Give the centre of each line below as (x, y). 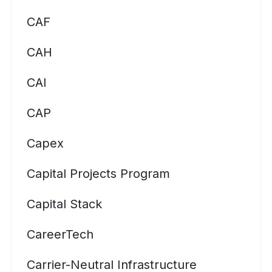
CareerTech (60, 234)
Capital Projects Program (98, 174)
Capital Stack (64, 204)
